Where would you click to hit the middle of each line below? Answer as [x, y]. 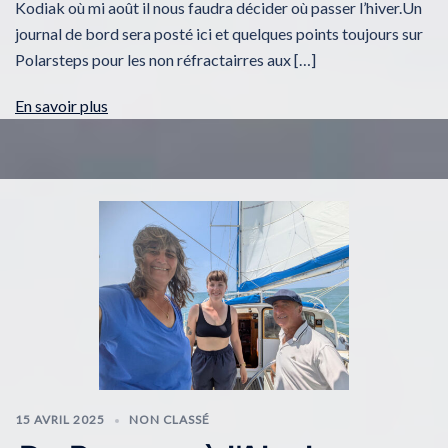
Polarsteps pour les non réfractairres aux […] [165, 60]
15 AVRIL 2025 [60, 419]
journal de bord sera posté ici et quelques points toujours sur [219, 34]
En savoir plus [61, 106]
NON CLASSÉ [169, 419]
